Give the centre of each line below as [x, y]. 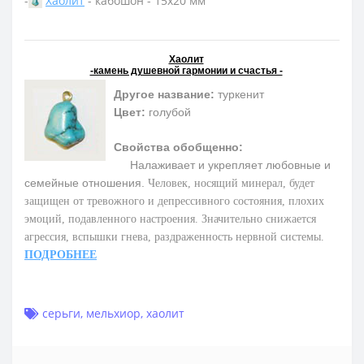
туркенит [239, 94]
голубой [168, 112]
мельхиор [113, 313]
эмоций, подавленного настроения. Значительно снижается [170, 219]
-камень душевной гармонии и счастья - [186, 70]
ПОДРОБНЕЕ [61, 254]
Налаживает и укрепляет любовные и [222, 165]
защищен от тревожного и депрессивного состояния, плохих [174, 201]
